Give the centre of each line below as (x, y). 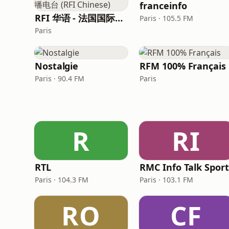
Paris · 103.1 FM (167, 180)
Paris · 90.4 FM (60, 78)
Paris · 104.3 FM (62, 180)
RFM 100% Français (183, 66)
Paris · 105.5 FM (167, 18)
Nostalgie (57, 66)
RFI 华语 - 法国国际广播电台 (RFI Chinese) (119, 18)
